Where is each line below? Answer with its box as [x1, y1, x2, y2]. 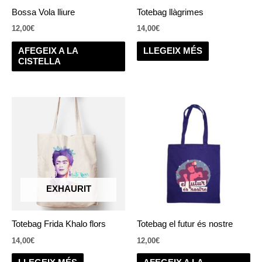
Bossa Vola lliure [12, 8, 75, 18]
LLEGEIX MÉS [143, 46, 202, 56]
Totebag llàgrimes [137, 8, 204, 18]
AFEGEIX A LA [18, 46, 78, 56]
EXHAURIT [46, 184, 91, 194]
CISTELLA [18, 57, 61, 67]
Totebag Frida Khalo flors [12, 219, 106, 229]
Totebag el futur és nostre [137, 219, 233, 229]
